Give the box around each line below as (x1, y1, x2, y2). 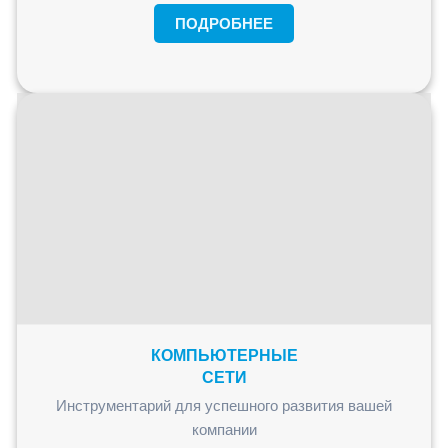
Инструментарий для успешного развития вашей (56, 397, 392, 415)
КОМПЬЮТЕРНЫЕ (150, 347, 298, 365)
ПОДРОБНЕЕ (175, 14, 273, 32)
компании (191, 421, 257, 439)
